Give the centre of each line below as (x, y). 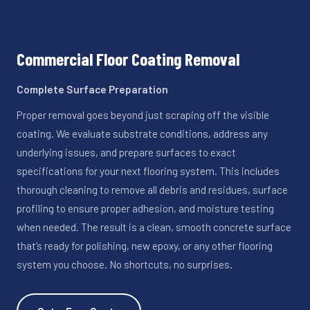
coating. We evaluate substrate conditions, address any (142, 133)
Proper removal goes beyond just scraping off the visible (143, 115)
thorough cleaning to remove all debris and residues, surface (152, 189)
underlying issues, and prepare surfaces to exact (126, 152)
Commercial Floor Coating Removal (128, 58)
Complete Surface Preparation (92, 89)
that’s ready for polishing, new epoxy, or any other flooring (145, 245)
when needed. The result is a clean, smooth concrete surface (154, 227)
